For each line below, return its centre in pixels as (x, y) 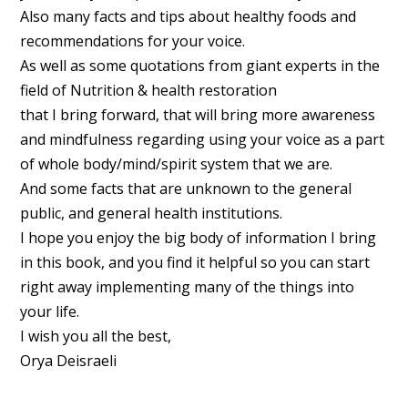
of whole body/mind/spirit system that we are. (176, 163)
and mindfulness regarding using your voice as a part (202, 139)
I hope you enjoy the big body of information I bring (198, 237)
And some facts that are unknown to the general (185, 188)
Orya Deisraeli (68, 360)
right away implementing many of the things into (187, 286)
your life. (49, 311)
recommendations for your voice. (132, 41)
